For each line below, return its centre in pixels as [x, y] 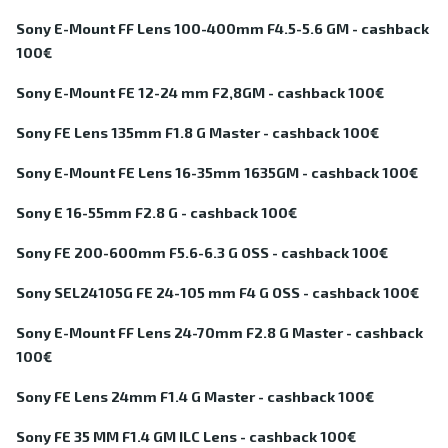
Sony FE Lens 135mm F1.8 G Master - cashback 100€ [197, 133]
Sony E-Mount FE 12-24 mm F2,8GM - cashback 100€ [200, 93]
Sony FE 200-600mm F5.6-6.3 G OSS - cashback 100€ [202, 253]
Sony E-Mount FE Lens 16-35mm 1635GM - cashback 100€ [217, 173]
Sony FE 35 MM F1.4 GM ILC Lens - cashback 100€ [186, 437]
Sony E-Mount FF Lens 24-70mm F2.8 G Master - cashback [219, 333]
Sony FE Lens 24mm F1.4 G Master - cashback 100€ [195, 397]
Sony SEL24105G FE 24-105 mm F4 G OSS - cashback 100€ [217, 293]
